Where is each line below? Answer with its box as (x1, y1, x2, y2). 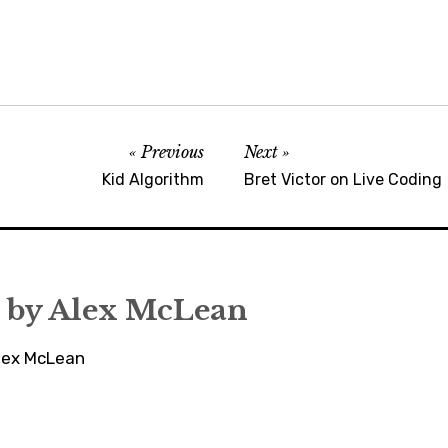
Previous (141, 142, 204, 162)
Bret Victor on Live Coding (244, 170, 442, 189)
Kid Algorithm (102, 170, 204, 189)
